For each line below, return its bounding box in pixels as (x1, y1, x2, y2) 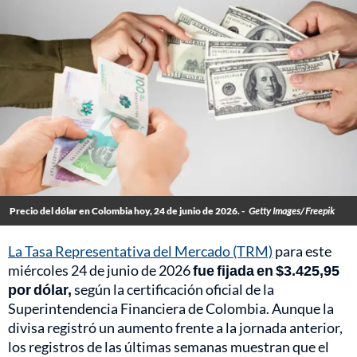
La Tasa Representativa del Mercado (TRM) (8, 242, 273, 261)
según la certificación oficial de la (72, 280, 274, 299)
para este (273, 242, 331, 261)
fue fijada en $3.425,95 (193, 261, 339, 280)
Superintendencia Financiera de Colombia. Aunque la (8, 300, 334, 318)
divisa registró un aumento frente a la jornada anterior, (8, 319, 343, 337)
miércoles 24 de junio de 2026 (8, 261, 193, 280)
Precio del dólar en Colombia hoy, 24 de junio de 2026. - (10, 205, 245, 218)
